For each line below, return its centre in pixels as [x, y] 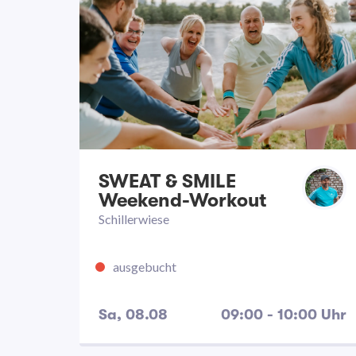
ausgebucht [145, 267]
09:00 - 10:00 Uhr [284, 315]
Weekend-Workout [182, 200]
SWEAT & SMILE [167, 181]
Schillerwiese [134, 219]
